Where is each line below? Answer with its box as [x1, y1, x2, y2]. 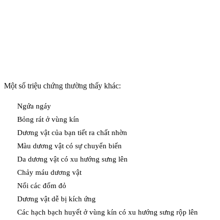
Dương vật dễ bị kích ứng [17, 195, 96, 203]
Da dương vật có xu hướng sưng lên [17, 155, 128, 164]
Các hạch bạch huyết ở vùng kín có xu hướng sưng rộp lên [17, 208, 198, 217]
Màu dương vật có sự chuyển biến [17, 142, 122, 150]
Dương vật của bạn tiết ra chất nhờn [17, 129, 127, 137]
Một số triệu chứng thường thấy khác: [4, 82, 121, 90]
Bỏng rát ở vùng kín [17, 115, 79, 124]
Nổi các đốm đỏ [17, 182, 66, 190]
